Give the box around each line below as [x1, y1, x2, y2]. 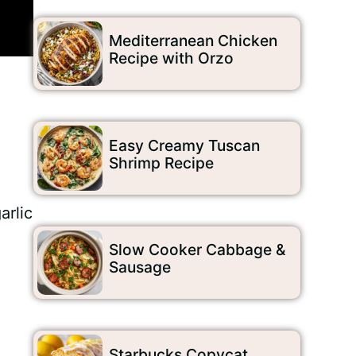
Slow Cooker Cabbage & [108, 240, 285, 260]
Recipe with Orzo [108, 48, 234, 68]
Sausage [108, 257, 171, 277]
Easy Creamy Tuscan [108, 135, 260, 155]
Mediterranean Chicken [108, 31, 277, 51]
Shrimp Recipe [108, 153, 214, 172]
